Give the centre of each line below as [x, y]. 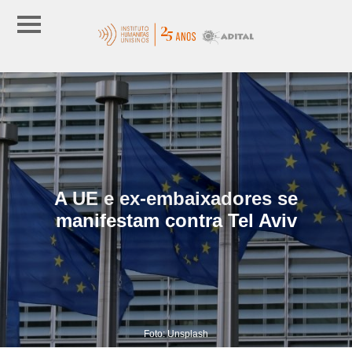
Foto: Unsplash [176, 334]
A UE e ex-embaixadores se [176, 198]
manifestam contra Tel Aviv [176, 220]
